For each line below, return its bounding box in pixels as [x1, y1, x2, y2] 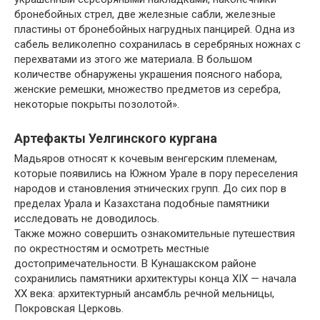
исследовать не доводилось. [14, 211, 159, 225]
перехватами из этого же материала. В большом [14, 52, 252, 66]
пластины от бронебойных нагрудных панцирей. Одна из [14, 22, 295, 36]
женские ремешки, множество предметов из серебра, [14, 82, 281, 96]
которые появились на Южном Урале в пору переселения [14, 166, 298, 180]
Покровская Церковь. [14, 301, 124, 315]
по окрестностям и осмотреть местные [14, 241, 209, 255]
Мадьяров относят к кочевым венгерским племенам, [14, 151, 277, 165]
